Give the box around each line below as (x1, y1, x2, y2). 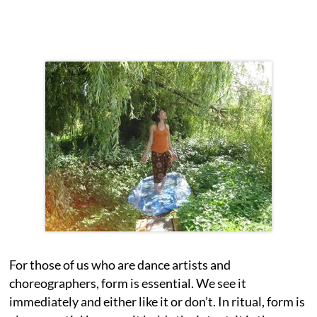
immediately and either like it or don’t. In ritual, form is (9, 293, 306, 309)
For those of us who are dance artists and (9, 256, 231, 272)
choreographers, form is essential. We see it (9, 275, 247, 291)
